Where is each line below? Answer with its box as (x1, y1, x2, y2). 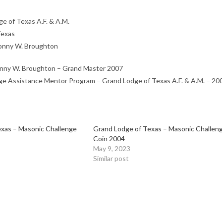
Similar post (93, 154, 129, 163)
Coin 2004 (93, 134, 125, 143)
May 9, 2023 (93, 144, 131, 153)
